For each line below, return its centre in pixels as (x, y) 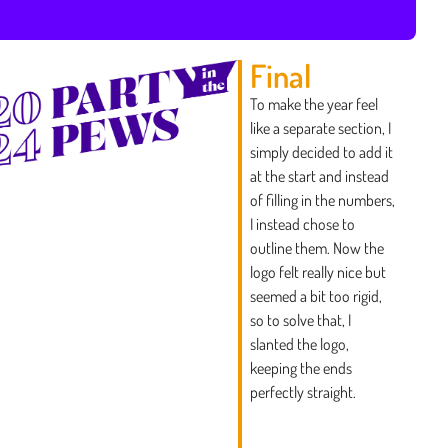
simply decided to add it (321, 152)
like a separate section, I (320, 128)
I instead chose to (302, 224)
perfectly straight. (302, 392)
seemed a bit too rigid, (315, 296)
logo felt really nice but (317, 272)
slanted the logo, (299, 344)
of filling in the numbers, (322, 200)
